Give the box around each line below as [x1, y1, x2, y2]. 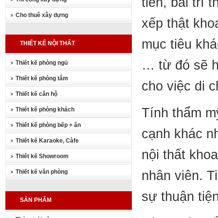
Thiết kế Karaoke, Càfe [15, 137, 79, 144]
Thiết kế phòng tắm [15, 75, 68, 82]
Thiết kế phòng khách [15, 106, 74, 113]
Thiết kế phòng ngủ [15, 59, 68, 66]
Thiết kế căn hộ [15, 91, 57, 97]
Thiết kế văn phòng [15, 168, 68, 175]
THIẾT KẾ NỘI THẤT [19, 40, 75, 47]
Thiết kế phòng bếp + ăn [15, 122, 81, 128]
